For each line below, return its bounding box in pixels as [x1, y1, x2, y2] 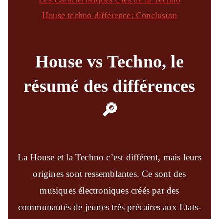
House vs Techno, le [35, 51, 184, 71]
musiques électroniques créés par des [40, 185, 179, 196]
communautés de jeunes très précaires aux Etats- [18, 201, 201, 212]
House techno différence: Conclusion [42, 10, 177, 20]
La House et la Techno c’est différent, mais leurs [18, 152, 201, 162]
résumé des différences [23, 76, 196, 96]
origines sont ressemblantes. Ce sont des [33, 168, 186, 179]
